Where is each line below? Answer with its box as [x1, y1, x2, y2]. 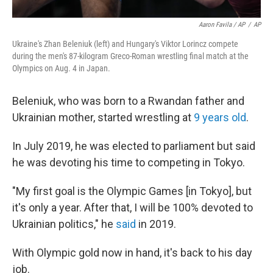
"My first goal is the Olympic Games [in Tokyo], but [12, 185, 252, 197]
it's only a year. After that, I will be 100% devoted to [12, 201, 253, 214]
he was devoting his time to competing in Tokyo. [12, 156, 245, 169]
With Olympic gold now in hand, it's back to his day [12, 246, 252, 259]
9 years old [194, 111, 246, 124]
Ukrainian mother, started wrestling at [12, 111, 194, 124]
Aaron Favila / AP [199, 21, 245, 29]
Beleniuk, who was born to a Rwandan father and [12, 94, 244, 107]
